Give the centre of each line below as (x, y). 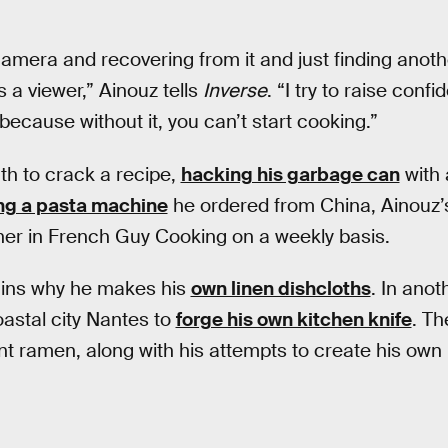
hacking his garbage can (290, 174)
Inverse (234, 91)
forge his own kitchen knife (293, 320)
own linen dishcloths (280, 289)
